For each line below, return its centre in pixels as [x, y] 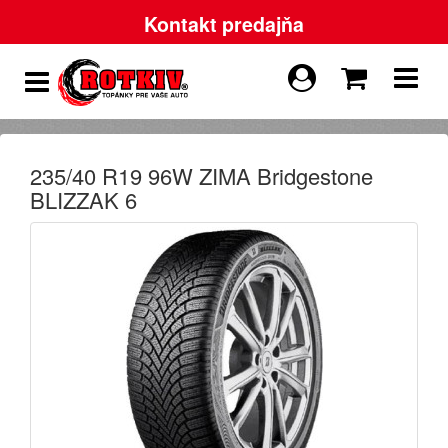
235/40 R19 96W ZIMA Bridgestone [201, 175]
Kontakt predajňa [224, 24]
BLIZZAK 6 [83, 199]
